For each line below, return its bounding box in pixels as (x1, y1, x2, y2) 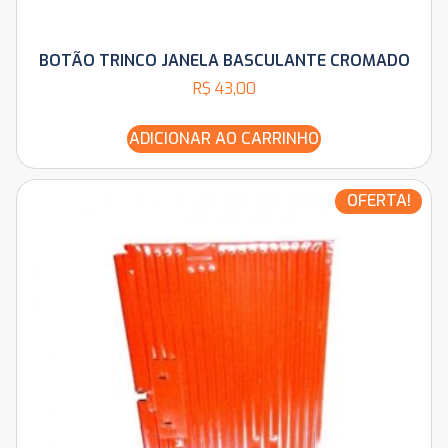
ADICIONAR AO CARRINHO (129, 127, 319, 149)
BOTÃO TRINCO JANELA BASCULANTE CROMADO (38, 49, 410, 71)
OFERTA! (346, 189, 411, 211)
